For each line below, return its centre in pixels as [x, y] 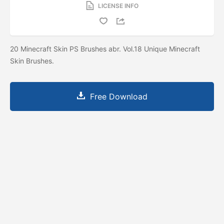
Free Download [118, 96]
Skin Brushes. [33, 60]
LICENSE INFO [118, 5]
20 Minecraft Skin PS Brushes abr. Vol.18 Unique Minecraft [105, 48]
